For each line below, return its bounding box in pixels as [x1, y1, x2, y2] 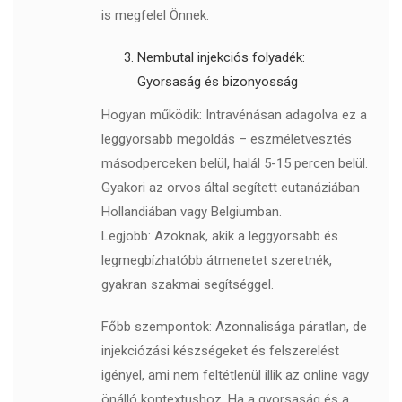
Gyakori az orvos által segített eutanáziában [100, 179, 360, 197]
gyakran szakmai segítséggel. [100, 276, 274, 293]
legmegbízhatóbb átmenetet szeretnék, [100, 252, 332, 269]
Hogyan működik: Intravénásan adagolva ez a [100, 107, 367, 124]
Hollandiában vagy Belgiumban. [100, 204, 282, 221]
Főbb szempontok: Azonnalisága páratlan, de [100, 319, 367, 336]
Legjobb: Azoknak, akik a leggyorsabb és [100, 228, 338, 245]
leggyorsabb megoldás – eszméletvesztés [100, 131, 352, 148]
